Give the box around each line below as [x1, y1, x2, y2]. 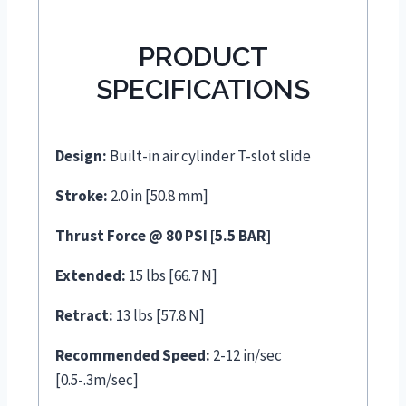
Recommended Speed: [55, 345, 210, 366]
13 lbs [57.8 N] [113, 305, 205, 326]
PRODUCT [138, 41, 268, 73]
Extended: [55, 266, 126, 286]
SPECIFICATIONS [96, 73, 310, 106]
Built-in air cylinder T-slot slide [107, 146, 311, 167]
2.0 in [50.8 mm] [108, 186, 208, 207]
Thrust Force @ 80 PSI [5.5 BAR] [55, 226, 271, 246]
